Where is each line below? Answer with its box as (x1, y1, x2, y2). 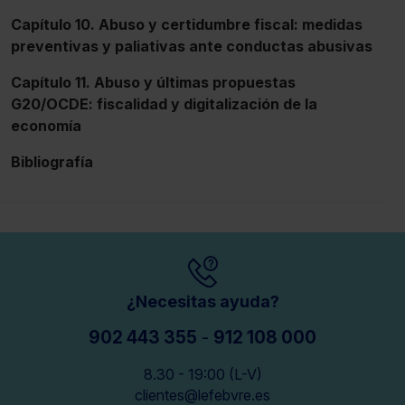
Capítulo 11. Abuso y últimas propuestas (11, 72, 296, 91)
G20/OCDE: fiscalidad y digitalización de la (11, 94, 317, 113)
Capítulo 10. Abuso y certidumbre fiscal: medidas (11, 14, 363, 33)
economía (11, 116, 81, 135)
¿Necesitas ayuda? (126, 291, 279, 311)
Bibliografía (11, 152, 93, 171)
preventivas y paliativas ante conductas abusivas (11, 36, 372, 55)
